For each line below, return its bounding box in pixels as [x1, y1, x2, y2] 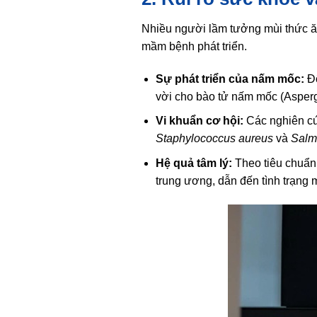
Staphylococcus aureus [156, 132, 274, 145]
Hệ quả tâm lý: [156, 156, 233, 169]
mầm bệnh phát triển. [141, 40, 247, 52]
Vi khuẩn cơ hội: [156, 115, 244, 127]
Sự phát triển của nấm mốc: [156, 72, 305, 85]
